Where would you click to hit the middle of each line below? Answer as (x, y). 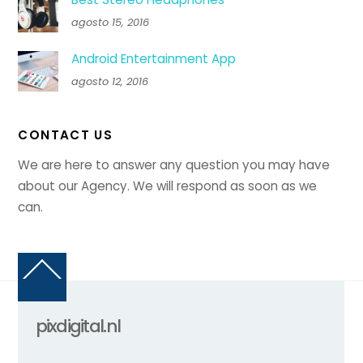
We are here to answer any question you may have (174, 165)
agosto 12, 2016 (109, 82)
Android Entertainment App (153, 58)
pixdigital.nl (78, 327)
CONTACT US (66, 135)
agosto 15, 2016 (110, 23)
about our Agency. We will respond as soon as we (168, 186)
